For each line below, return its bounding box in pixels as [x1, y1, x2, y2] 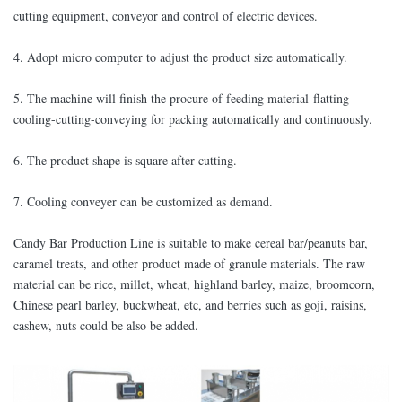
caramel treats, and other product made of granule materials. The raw [13, 255, 365, 273]
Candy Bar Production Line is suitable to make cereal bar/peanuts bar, [13, 234, 368, 252]
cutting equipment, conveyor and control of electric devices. [13, 7, 318, 25]
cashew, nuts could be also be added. [13, 317, 198, 335]
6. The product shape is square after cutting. [13, 152, 237, 170]
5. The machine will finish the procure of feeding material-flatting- [13, 90, 354, 108]
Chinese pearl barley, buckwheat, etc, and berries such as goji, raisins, [13, 296, 367, 314]
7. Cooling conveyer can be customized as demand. [13, 193, 273, 211]
